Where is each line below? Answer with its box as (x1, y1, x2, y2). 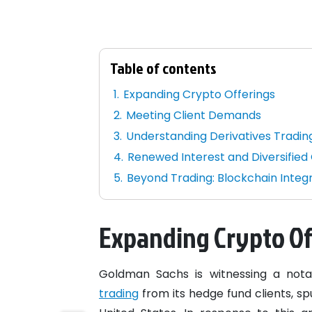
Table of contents (110, 57, 217, 79)
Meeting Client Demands (126, 107, 262, 124)
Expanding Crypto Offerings (123, 86, 276, 103)
